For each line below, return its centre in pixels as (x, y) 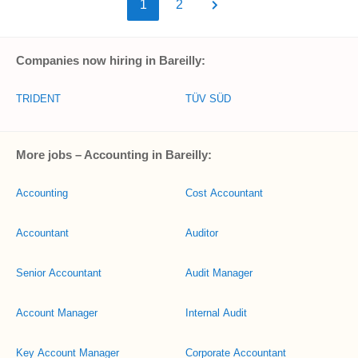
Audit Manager (219, 273)
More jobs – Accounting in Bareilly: (114, 155)
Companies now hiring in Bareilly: (111, 60)
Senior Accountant (59, 273)
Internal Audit (216, 313)
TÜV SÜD (208, 99)
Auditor (202, 233)
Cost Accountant (224, 193)
